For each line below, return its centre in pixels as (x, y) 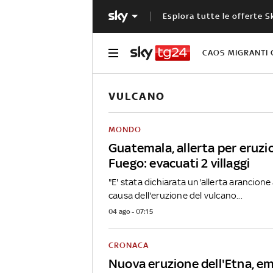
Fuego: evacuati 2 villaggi (179, 163)
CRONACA (129, 245)
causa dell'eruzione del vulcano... (175, 195)
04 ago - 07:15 (131, 211)
